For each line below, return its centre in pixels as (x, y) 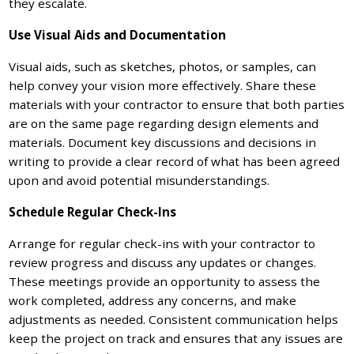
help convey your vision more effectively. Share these (163, 85)
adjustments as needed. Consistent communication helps (174, 319)
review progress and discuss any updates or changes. (163, 262)
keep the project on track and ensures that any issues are (176, 338)
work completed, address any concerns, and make (153, 300)
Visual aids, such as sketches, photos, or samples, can (163, 66)
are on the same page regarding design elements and (164, 123)
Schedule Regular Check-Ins (93, 211)
